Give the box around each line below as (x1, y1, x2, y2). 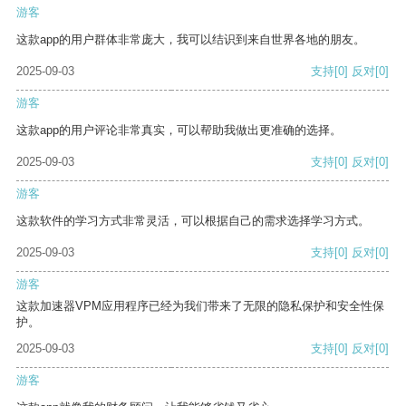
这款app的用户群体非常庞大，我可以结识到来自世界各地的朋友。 (16, 33, 365, 47)
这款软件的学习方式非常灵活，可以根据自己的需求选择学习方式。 (16, 214, 370, 228)
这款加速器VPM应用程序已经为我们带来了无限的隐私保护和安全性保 (16, 299, 384, 314)
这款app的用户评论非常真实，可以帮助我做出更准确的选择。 (16, 123, 342, 138)
